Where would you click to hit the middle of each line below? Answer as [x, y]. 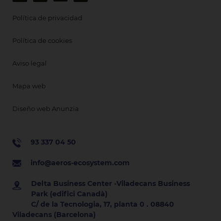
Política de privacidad [48, 18]
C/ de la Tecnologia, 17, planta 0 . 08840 [103, 204]
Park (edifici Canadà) [70, 194]
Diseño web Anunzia [46, 108]
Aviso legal [30, 63]
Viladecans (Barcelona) [54, 214]
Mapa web [29, 86]
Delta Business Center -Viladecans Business [111, 183]
